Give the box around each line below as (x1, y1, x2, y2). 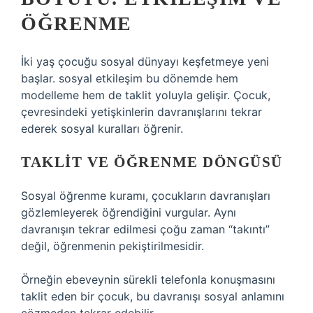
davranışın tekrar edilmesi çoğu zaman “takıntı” (21, 222, 270, 236)
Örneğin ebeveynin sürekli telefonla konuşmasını (21, 272, 275, 286)
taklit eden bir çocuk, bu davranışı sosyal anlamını (21, 289, 284, 303)
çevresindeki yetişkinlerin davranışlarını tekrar (21, 105, 262, 119)
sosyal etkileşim (59, 71, 143, 85)
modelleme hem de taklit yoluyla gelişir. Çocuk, (21, 88, 270, 102)
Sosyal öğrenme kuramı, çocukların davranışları (21, 189, 270, 203)
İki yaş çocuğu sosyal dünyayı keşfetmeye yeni (21, 54, 269, 68)
